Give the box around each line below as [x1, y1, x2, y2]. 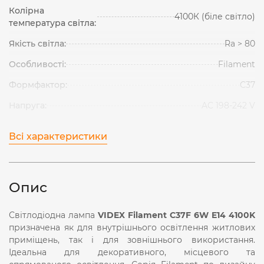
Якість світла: [9, 38, 66, 49]
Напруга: [9, 100, 47, 111]
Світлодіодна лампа [9, 209, 98, 220]
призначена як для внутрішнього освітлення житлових [9, 222, 255, 233]
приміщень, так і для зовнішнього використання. [9, 234, 255, 245]
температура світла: [9, 17, 96, 28]
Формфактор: [9, 79, 67, 90]
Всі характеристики [9, 130, 107, 142]
